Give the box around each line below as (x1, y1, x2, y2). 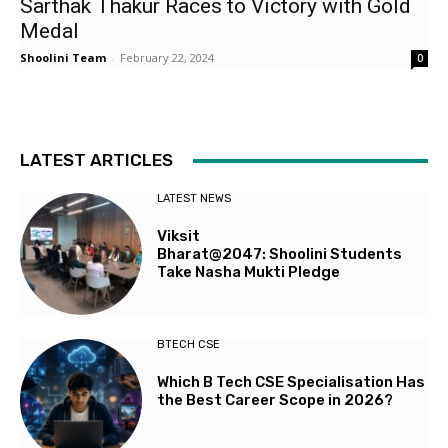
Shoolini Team (20, 50, 106, 65)
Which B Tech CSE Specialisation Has (157, 373, 426, 392)
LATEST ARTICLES (20, 150, 173, 170)
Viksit (157, 227, 201, 245)
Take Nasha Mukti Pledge (157, 263, 344, 281)
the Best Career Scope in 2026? (157, 391, 397, 410)
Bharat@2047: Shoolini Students (157, 245, 403, 263)
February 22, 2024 (120, 50, 214, 65)
